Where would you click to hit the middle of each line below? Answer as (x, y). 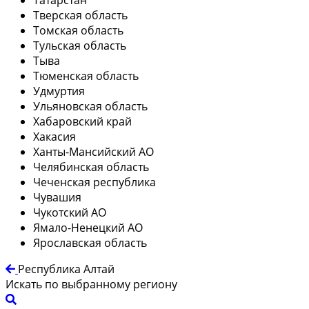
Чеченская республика (94, 182)
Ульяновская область (90, 106)
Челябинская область (91, 167)
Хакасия (54, 136)
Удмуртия (59, 91)
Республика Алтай (66, 269)
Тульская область (80, 45)
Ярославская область (90, 242)
